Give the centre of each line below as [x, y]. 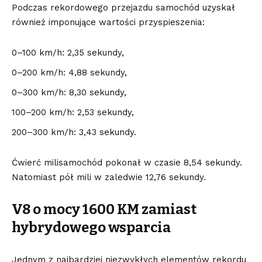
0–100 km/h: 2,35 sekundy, [68, 53]
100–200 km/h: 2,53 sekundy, [73, 113]
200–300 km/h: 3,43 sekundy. [74, 132]
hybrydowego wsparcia [91, 228]
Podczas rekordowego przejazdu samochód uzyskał [123, 8]
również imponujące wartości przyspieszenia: [108, 23]
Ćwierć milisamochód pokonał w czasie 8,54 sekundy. [127, 163]
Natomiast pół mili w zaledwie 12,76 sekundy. [109, 177]
